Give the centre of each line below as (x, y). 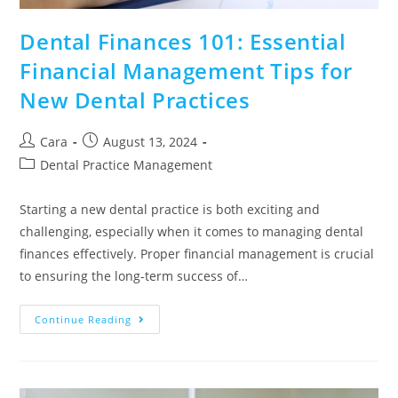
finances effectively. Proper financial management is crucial (197, 253)
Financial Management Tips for (186, 70)
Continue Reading (84, 319)
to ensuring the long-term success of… (134, 275)
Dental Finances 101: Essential (183, 41)
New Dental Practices (135, 99)
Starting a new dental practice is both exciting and (170, 209)
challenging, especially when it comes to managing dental (192, 231)
